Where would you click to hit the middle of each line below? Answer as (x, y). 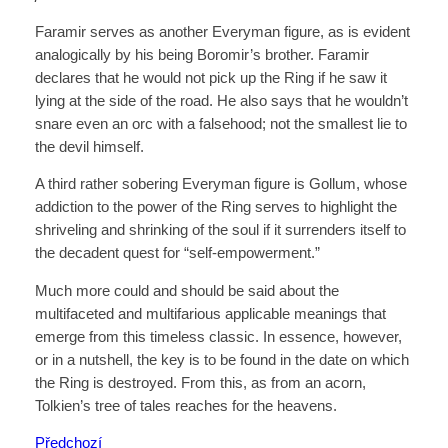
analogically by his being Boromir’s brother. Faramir (201, 54)
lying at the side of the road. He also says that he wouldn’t (221, 100)
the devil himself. (91, 146)
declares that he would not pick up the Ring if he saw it (210, 77)
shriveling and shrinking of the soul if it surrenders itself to (220, 230)
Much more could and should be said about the (186, 290)
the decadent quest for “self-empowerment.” (187, 253)
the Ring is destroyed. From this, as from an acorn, (200, 382)
